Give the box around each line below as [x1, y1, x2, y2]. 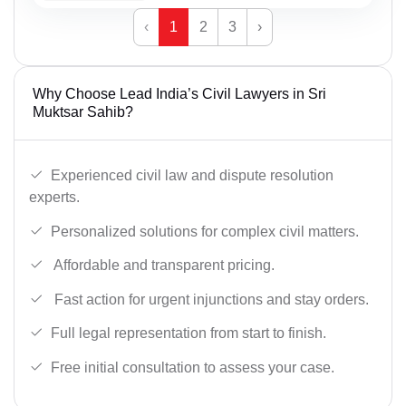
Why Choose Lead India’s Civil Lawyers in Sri [33, 86, 326, 102]
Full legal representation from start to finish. [51, 325, 326, 342]
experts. [29, 188, 80, 205]
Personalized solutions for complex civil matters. [51, 223, 359, 239]
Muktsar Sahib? [33, 104, 133, 121]
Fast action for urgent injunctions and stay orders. [51, 291, 369, 307]
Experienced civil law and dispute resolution [51, 167, 333, 183]
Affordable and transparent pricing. [51, 257, 275, 274]
